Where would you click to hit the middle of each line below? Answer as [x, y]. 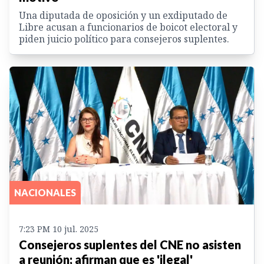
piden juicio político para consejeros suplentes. [124, 39]
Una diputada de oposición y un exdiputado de [123, 16]
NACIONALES [45, 192]
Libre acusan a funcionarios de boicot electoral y [128, 27]
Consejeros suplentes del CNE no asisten [130, 244]
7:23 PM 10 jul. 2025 [59, 229]
